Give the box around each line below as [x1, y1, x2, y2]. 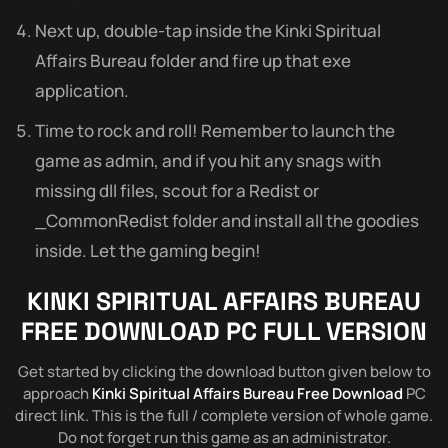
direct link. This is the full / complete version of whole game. [15, 404, 433, 426]
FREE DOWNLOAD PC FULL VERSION [21, 314, 427, 347]
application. [35, 78, 129, 102]
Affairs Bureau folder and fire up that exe [35, 48, 351, 72]
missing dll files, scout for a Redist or [35, 178, 319, 202]
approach [22, 382, 92, 404]
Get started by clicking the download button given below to [17, 360, 431, 382]
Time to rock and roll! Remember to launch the [35, 118, 395, 142]
